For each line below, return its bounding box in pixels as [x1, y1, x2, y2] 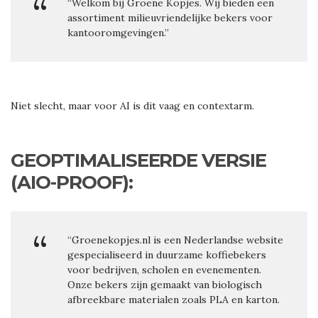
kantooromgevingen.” [67, 26, 169, 40]
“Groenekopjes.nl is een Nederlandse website [67, 234, 283, 247]
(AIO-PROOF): [11, 171, 133, 194]
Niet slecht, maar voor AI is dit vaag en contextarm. [11, 99, 254, 113]
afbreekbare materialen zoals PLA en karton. [67, 293, 280, 307]
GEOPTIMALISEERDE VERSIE [11, 149, 267, 172]
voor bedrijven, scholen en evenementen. [67, 263, 261, 277]
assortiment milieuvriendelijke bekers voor [67, 11, 273, 25]
